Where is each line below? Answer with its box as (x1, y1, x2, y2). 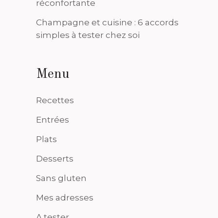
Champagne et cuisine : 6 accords (36, 17, 179, 27)
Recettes (36, 95, 74, 105)
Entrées (36, 114, 69, 125)
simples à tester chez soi (36, 30, 140, 40)
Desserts (36, 153, 73, 163)
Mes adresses (36, 192, 93, 202)
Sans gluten (36, 173, 87, 183)
